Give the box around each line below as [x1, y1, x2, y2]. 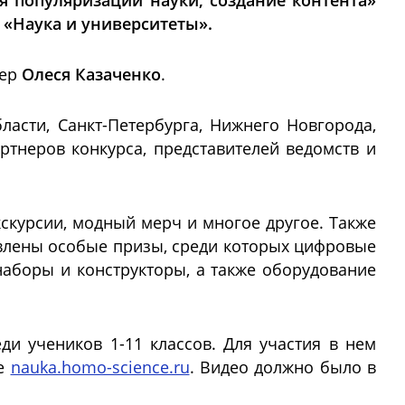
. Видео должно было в [189, 356, 376, 378]
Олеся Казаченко [22, 63, 161, 85]
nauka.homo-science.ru [10, 356, 190, 378]
